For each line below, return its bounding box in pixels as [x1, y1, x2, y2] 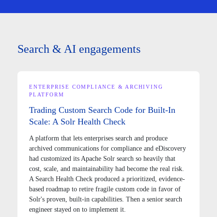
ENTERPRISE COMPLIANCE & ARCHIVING [29, 83, 163, 90]
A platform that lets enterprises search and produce [29, 134, 168, 142]
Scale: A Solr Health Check [29, 116, 125, 126]
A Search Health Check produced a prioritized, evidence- [29, 175, 185, 183]
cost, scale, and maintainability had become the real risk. [29, 165, 184, 172]
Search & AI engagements [17, 42, 140, 55]
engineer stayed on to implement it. [29, 205, 126, 213]
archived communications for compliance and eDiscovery [29, 144, 186, 152]
